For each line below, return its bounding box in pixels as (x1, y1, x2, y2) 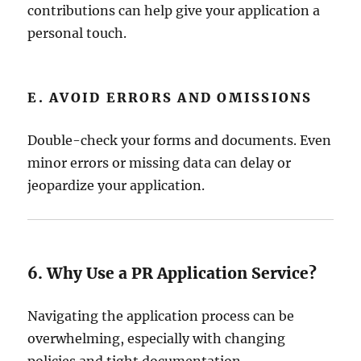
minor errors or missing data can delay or (27, 155, 292, 171)
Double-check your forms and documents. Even (27, 132, 332, 148)
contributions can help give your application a (27, 2, 321, 19)
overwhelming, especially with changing (27, 330, 286, 346)
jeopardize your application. (27, 177, 205, 193)
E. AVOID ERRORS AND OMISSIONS (27, 89, 313, 106)
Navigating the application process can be (27, 308, 295, 324)
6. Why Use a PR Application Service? (27, 263, 317, 283)
